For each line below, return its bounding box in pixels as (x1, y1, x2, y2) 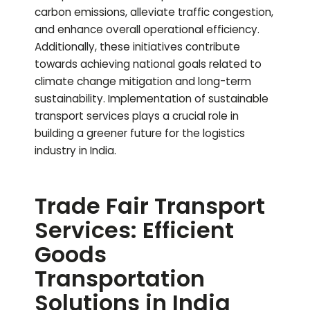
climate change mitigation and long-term (35, 74, 251, 89)
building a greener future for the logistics (35, 126, 245, 141)
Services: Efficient (35, 215, 234, 246)
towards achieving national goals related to (35, 57, 262, 72)
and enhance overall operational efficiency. (35, 22, 259, 37)
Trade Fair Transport (35, 190, 265, 222)
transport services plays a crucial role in (35, 109, 239, 124)
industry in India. (35, 143, 116, 158)
